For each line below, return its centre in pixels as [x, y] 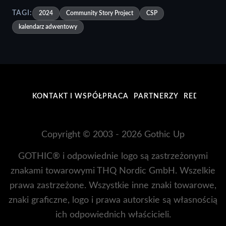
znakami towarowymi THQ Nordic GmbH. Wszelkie [113, 171]
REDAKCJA [204, 97]
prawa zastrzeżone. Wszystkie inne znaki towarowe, [113, 185]
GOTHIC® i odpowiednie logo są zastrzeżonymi [113, 156]
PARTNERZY [156, 97]
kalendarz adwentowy [48, 26]
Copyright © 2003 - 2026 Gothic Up [113, 134]
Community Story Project [100, 13]
